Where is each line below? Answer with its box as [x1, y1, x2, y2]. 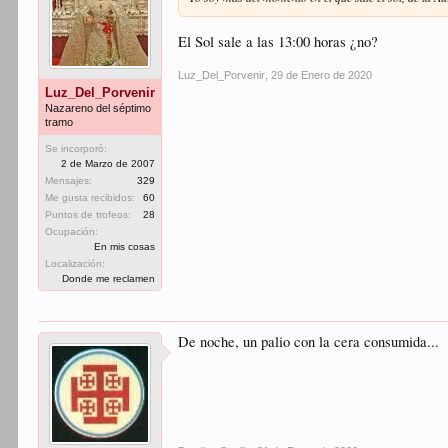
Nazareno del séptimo [45, 102, 152, 114]
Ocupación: [45, 226, 99, 237]
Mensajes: [45, 175, 93, 186]
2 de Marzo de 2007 [61, 158, 156, 169]
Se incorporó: [45, 143, 108, 154]
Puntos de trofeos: [45, 209, 132, 220]
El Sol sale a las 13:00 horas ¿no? [178, 31, 379, 51]
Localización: [45, 258, 106, 269]
